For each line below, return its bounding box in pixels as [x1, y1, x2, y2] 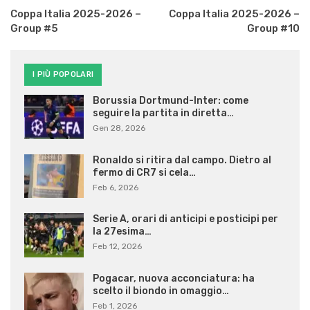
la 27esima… [93, 226, 152, 238]
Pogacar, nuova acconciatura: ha [93, 273, 255, 285]
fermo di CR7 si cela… [93, 166, 196, 179]
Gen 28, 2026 [93, 123, 145, 134]
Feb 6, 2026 [93, 182, 138, 192]
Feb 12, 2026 [93, 241, 142, 252]
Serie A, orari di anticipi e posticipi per [93, 213, 278, 226]
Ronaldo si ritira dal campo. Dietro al [93, 154, 271, 166]
